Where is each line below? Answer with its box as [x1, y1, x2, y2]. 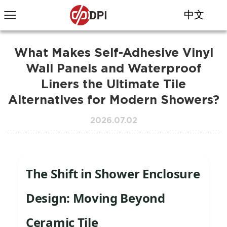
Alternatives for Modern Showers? [8, 94, 219, 106]
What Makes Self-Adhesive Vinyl [14, 47, 213, 59]
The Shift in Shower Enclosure [26, 165, 200, 182]
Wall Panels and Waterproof [25, 63, 202, 75]
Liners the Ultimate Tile [41, 79, 186, 91]
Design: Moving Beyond [26, 190, 165, 206]
